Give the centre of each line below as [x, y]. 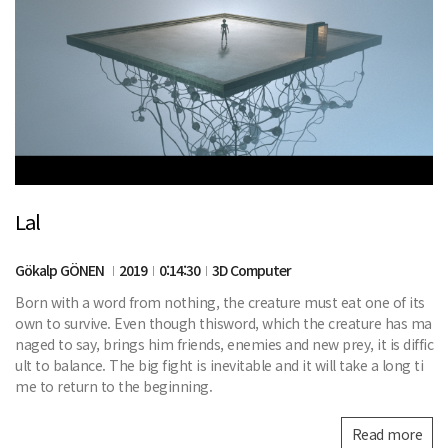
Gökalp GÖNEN [61, 270]
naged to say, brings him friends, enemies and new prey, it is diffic [224, 344]
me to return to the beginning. [113, 386]
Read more [386, 434]
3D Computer [251, 270]
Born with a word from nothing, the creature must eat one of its [220, 302]
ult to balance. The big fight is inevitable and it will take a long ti [219, 365]
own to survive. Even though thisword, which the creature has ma [223, 323]
